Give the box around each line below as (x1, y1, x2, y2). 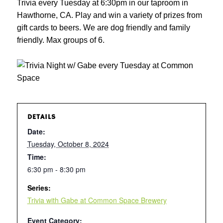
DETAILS (27, 112, 56, 121)
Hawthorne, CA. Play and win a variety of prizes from (16, 11, 202, 19)
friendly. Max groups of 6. (16, 36, 105, 44)
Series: (27, 183, 51, 193)
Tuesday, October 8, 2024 (27, 139, 109, 149)
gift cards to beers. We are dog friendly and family (16, 23, 190, 32)
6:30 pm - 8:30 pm (27, 164, 86, 174)
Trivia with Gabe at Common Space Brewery (27, 195, 167, 205)
